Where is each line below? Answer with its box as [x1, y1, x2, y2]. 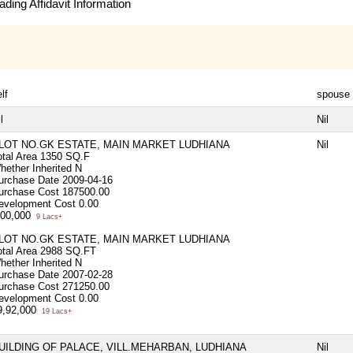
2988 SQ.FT [40, 244, 96, 257]
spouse [317, 87, 350, 100]
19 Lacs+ [39, 307, 72, 315]
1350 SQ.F [40, 150, 90, 162]
